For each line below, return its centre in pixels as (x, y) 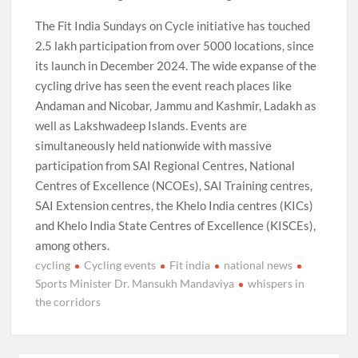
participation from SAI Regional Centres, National (165, 165)
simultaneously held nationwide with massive (154, 145)
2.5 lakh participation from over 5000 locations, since (175, 45)
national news (259, 265)
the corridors (68, 301)
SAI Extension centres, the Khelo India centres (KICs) (175, 205)
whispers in (276, 283)
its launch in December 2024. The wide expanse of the (176, 65)
